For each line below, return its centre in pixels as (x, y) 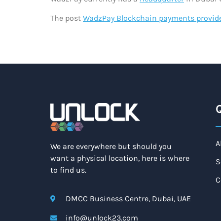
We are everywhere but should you (111, 146)
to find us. (68, 170)
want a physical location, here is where (120, 158)
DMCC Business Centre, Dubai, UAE (128, 199)
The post (67, 18)
